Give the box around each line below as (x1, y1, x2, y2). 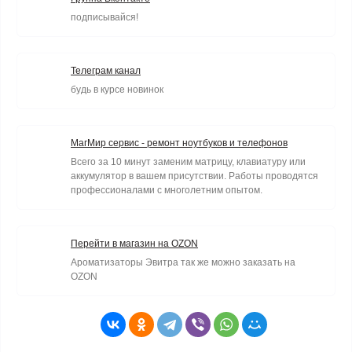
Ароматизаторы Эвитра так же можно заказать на (71, 257, 295, 268)
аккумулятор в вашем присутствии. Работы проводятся (71, 170, 318, 181)
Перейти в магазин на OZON (71, 238, 198, 249)
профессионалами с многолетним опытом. (71, 185, 262, 196)
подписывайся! (71, 12, 138, 23)
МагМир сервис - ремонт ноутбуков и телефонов (71, 137, 288, 148)
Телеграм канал (71, 65, 141, 76)
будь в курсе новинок (71, 84, 163, 95)
